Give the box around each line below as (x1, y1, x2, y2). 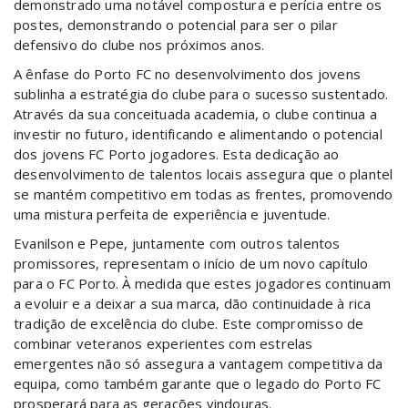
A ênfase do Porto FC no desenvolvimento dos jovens (14, 65, 362, 83)
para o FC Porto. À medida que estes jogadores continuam (14, 274, 392, 292)
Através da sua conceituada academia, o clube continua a (14, 105, 378, 123)
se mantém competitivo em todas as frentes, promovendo (14, 185, 393, 203)
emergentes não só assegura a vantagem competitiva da (14, 354, 383, 372)
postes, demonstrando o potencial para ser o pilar (14, 15, 338, 34)
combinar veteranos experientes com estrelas (14, 334, 313, 352)
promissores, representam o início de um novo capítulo (14, 254, 369, 272)
